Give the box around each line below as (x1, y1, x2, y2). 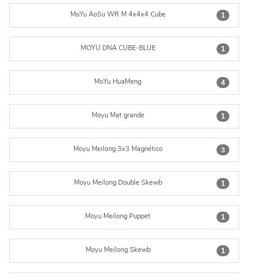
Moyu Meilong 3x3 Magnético (73, 144, 163, 154)
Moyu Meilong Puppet (85, 212, 151, 221)
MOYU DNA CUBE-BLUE (80, 43, 155, 53)
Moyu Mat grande (91, 111, 144, 120)
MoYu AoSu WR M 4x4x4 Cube (70, 10, 166, 19)
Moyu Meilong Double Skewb (73, 178, 162, 187)
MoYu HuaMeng (94, 77, 142, 86)
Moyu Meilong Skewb (85, 245, 150, 254)
